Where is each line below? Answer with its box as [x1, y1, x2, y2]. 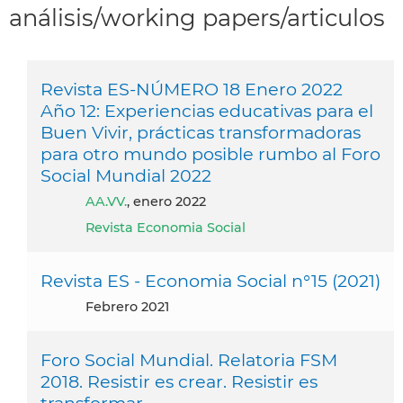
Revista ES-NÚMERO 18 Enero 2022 [40, 77, 343, 100]
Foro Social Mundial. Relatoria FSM [40, 348, 337, 371]
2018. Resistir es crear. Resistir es [40, 370, 318, 392]
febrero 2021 [94, 298, 169, 315]
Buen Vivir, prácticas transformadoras [40, 121, 361, 143]
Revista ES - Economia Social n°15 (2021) [40, 269, 381, 291]
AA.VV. [95, 193, 127, 210]
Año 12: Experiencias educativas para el [40, 99, 373, 121]
